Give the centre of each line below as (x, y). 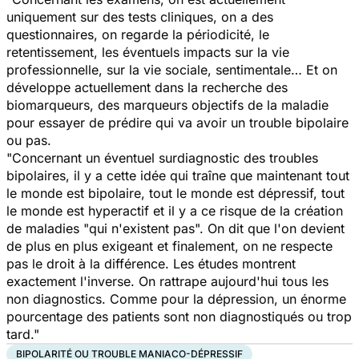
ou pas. (29, 140)
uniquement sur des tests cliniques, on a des (140, 16)
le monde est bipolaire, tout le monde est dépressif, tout (175, 193)
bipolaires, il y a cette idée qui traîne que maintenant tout (178, 175)
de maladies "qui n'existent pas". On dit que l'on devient (175, 228)
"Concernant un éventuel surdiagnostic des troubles (162, 157)
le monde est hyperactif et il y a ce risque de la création (175, 210)
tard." (23, 334)
